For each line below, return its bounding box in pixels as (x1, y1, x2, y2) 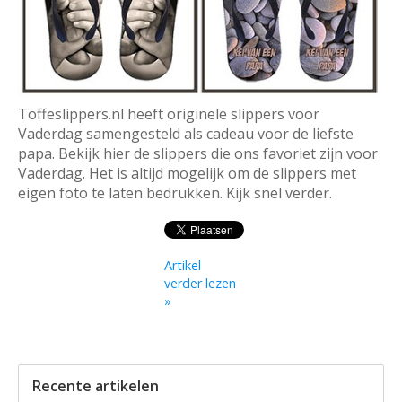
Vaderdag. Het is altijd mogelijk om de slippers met (18, 163, 356, 184)
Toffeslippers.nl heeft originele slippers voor (18, 104, 319, 125)
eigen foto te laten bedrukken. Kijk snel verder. (18, 183, 332, 204)
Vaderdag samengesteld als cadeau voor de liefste (18, 124, 354, 144)
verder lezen (164, 275, 237, 293)
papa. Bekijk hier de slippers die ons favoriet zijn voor (18, 144, 378, 164)
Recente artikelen (32, 376, 159, 397)
